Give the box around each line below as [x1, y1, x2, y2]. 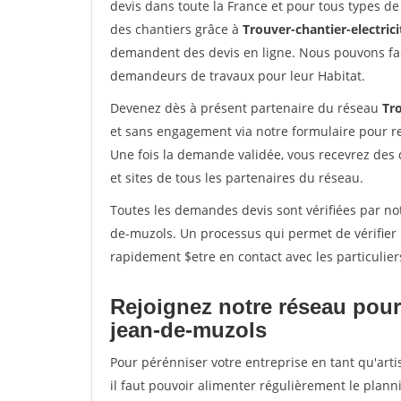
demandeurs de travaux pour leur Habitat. [110, 67, 365, 84]
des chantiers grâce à [110, 21, 243, 38]
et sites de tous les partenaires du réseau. [110, 169, 363, 186]
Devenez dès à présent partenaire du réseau [110, 99, 382, 116]
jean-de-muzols [110, 318, 267, 342]
